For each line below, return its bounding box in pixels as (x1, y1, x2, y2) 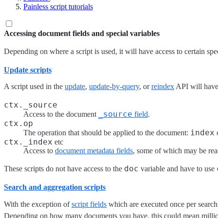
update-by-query (89, 82, 139, 91)
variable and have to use (139, 164, 217, 173)
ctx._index (4, 137, 53, 147)
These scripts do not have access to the (4, 164, 124, 173)
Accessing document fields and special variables (4, 29, 160, 37)
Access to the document (23, 110, 98, 119)
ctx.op (4, 119, 33, 128)
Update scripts (4, 66, 52, 74)
